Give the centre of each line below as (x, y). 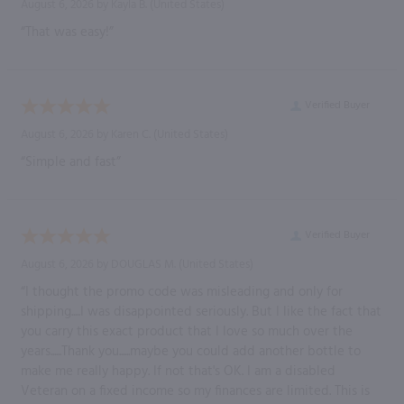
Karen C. (131, 134)
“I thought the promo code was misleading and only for (182, 292)
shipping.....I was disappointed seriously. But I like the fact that (201, 312)
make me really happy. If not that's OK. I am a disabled (178, 371)
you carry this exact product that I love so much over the (187, 331)
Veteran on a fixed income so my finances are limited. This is (195, 391)
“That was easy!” (67, 32)
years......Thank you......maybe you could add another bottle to (191, 351)
